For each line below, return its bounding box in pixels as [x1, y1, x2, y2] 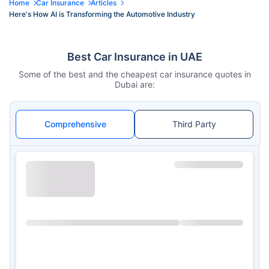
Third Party [172, 118, 216, 129]
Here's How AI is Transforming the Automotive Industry [9, 9, 195, 19]
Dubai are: [114, 79, 155, 89]
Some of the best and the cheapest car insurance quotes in [18, 68, 251, 79]
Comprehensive [44, 118, 106, 129]
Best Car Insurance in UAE [67, 50, 202, 63]
